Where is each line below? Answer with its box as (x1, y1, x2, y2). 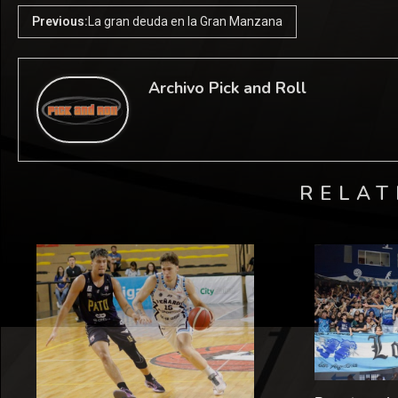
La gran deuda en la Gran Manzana (88, 13, 283, 28)
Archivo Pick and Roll (147, 77, 306, 99)
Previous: (32, 13, 88, 28)
